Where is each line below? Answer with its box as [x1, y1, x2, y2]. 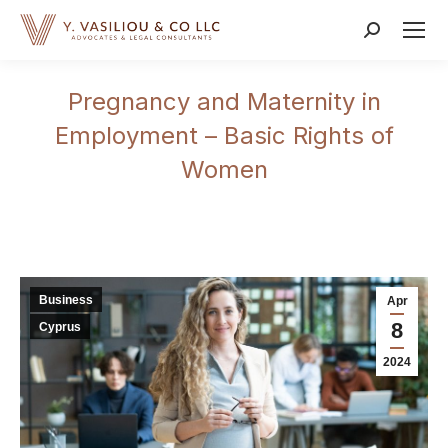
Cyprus [39, 320, 81, 334]
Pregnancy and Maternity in [67, 87, 381, 116]
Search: [363, 23, 415, 42]
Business [39, 293, 93, 307]
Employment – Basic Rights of [54, 121, 394, 150]
